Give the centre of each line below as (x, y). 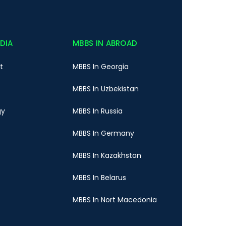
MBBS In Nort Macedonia (115, 200)
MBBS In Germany (104, 133)
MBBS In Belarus (100, 178)
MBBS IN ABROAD (105, 43)
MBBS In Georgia (101, 67)
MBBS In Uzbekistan (106, 89)
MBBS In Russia (98, 111)
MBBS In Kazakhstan (107, 156)
